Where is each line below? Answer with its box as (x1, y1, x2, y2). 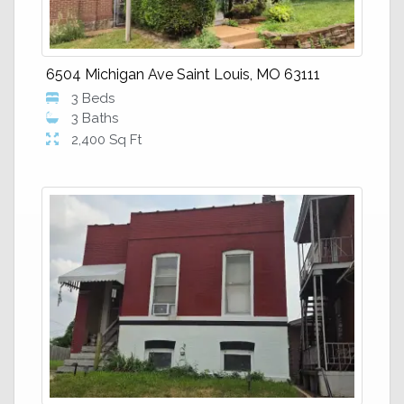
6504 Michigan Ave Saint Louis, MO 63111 (46, 66, 320, 83)
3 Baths (71, 110, 118, 126)
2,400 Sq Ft (71, 132, 142, 148)
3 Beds (71, 90, 115, 106)
